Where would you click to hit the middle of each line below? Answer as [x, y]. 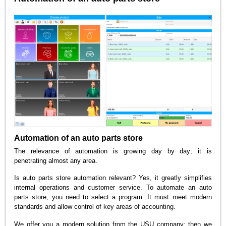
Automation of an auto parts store [79, 138]
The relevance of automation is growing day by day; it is [113, 151]
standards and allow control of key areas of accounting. [95, 207]
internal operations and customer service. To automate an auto [113, 188]
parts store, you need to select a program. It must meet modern [113, 197]
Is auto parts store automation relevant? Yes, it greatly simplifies [113, 178]
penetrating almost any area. [56, 160]
